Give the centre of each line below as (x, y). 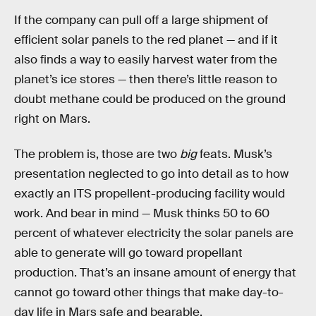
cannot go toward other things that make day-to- (149, 292)
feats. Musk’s (235, 154)
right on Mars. (52, 119)
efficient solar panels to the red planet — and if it (146, 40)
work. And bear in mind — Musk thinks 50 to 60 (142, 213)
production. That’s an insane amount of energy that (155, 272)
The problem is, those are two (97, 154)
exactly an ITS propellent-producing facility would (150, 193)
